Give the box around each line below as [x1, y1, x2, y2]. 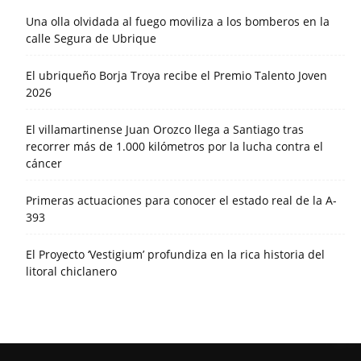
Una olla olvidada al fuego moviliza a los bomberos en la [26, 14, 330, 30]
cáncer [26, 156, 62, 172]
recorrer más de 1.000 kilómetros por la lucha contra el [26, 139, 323, 155]
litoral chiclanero [26, 263, 117, 280]
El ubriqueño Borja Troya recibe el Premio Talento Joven [26, 68, 327, 84]
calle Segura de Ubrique [26, 31, 156, 47]
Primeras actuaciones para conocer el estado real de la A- [26, 193, 337, 209]
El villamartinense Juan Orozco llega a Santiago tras [26, 122, 304, 138]
